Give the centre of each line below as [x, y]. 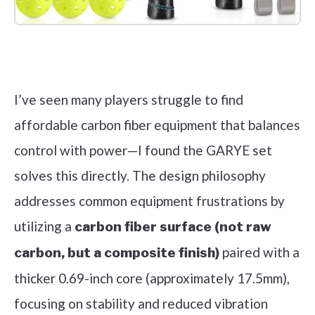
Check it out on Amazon [157, 64]
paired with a [259, 252]
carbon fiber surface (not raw [173, 226]
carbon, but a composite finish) [117, 252]
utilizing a [44, 226]
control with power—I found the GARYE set [143, 150]
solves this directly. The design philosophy [140, 175]
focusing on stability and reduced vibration [141, 303]
